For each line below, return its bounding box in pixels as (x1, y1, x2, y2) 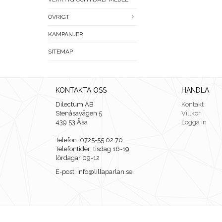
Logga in (181, 118, 207, 126)
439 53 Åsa (55, 118, 88, 126)
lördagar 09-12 (55, 154, 100, 162)
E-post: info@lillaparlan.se (55, 168, 132, 176)
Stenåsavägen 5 (55, 110, 102, 117)
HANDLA (181, 86, 209, 95)
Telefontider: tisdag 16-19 (55, 145, 129, 153)
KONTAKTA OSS (55, 86, 107, 95)
